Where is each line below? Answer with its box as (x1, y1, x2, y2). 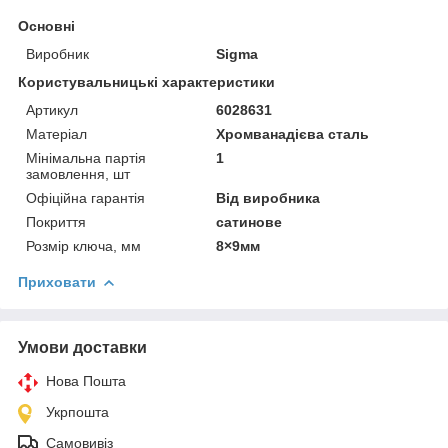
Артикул (26, 101, 78, 118)
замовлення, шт (26, 165, 130, 182)
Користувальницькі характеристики (18, 73, 275, 90)
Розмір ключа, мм (26, 237, 141, 254)
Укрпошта (46, 403, 109, 420)
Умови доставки (18, 338, 147, 356)
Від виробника (216, 189, 321, 206)
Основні (18, 17, 75, 34)
